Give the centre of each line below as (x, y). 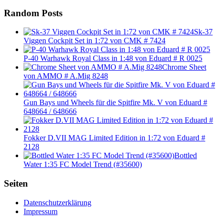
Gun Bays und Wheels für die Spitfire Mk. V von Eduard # (115, 103)
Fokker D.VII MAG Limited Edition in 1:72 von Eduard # (114, 138)
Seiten (16, 184)
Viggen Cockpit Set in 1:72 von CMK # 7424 (95, 41)
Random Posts (33, 13)
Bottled (186, 156)
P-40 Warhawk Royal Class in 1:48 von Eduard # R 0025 (113, 58)
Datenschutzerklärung (57, 202)
